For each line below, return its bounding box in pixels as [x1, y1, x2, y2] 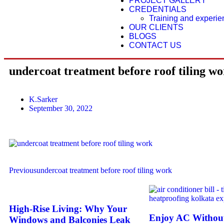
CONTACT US [129, 41, 182, 49]
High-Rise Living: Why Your [9, 203, 127, 214]
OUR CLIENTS [129, 23, 184, 31]
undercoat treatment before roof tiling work [36, 166, 172, 174]
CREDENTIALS [129, 5, 187, 13]
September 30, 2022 [29, 104, 92, 112]
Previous [9, 166, 36, 174]
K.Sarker [29, 95, 57, 103]
